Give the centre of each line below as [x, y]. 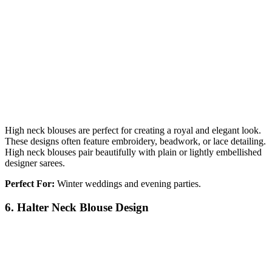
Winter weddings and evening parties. [128, 184]
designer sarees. [35, 163]
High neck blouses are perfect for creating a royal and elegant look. [133, 130]
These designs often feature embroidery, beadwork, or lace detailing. [135, 141]
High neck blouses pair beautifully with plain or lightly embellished [133, 152]
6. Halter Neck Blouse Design [77, 207]
